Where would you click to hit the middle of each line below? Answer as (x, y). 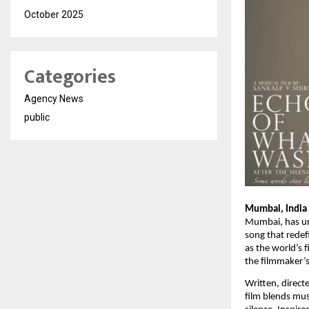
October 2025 (54, 14)
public (37, 117)
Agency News (54, 99)
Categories (70, 77)
